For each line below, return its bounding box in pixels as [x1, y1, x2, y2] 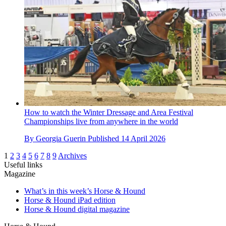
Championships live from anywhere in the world [24, 117, 178, 126]
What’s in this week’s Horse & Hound [24, 187, 145, 196]
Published [88, 134, 121, 143]
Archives [58, 151, 87, 160]
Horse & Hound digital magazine [24, 205, 130, 214]
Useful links [4, 160, 42, 169]
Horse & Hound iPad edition [24, 196, 116, 205]
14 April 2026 [121, 134, 165, 143]
